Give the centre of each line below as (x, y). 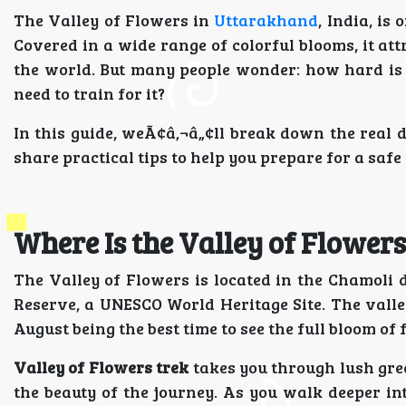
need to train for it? (89, 93)
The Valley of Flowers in (114, 20)
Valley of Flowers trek (101, 367)
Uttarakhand (266, 20)
